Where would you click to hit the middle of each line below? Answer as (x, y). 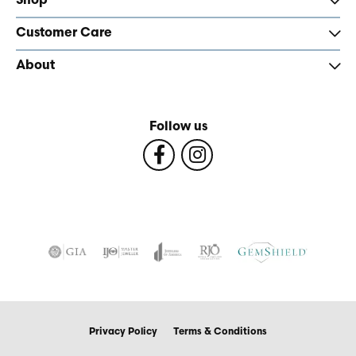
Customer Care (64, 33)
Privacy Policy (123, 332)
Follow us (178, 127)
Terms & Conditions (220, 332)
